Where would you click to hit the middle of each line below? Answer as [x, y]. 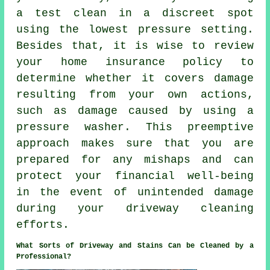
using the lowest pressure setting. [135, 30]
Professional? [44, 257]
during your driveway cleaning [135, 209]
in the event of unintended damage [135, 193]
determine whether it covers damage [135, 79]
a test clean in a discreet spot [135, 14]
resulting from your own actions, [135, 95]
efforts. [43, 225]
